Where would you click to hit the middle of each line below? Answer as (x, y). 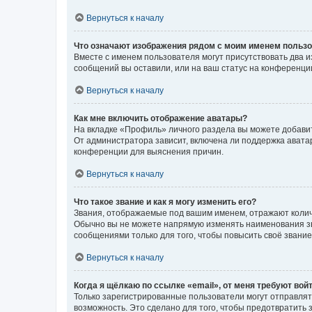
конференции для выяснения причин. (149, 151)
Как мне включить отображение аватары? (161, 118)
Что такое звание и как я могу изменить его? (165, 202)
